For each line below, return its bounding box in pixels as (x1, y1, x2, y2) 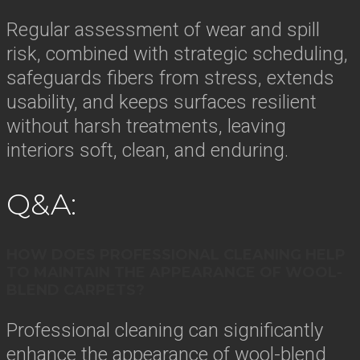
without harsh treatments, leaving (6, 115, 286, 137)
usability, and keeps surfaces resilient (6, 91, 317, 113)
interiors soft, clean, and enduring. (6, 139, 288, 162)
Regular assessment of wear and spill (6, 18, 320, 41)
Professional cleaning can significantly (6, 318, 323, 342)
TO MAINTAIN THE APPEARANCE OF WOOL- (6, 263, 342, 281)
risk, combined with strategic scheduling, (6, 43, 348, 65)
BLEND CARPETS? (6, 280, 145, 299)
